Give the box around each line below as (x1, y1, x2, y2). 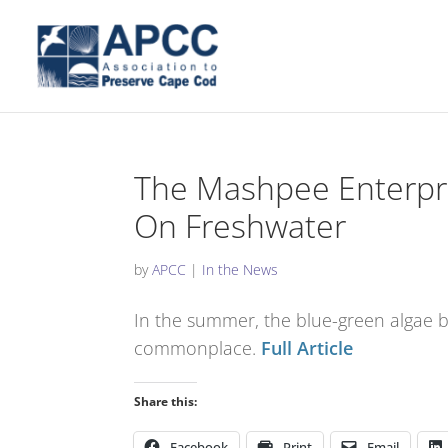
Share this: (134, 393, 198, 410)
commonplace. (134, 336, 262, 360)
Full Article (261, 336, 354, 360)
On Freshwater (134, 204, 347, 247)
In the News (202, 260, 279, 279)
